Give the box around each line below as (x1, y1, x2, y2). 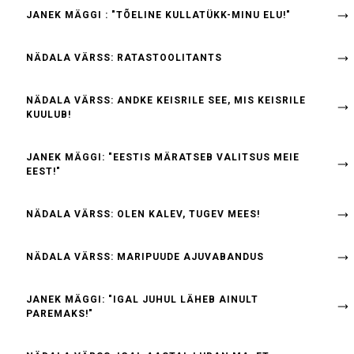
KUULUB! (26, 109, 71, 120)
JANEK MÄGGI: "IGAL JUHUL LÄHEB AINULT (26, 294, 258, 305)
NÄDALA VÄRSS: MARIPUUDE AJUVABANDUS (26, 251, 264, 262)
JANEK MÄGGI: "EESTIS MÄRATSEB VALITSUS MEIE (26, 152, 299, 163)
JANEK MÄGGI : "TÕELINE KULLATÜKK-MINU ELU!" (26, 9, 291, 21)
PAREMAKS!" (26, 308, 93, 319)
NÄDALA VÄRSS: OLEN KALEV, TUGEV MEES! (26, 209, 260, 220)
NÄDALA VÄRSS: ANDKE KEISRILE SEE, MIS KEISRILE (26, 95, 306, 106)
